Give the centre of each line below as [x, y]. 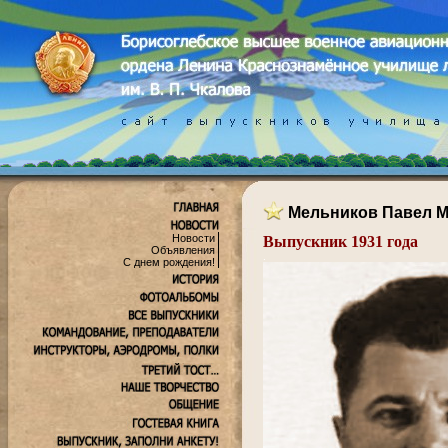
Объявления [183, 250]
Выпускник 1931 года [340, 241]
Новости [193, 238]
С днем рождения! [169, 262]
